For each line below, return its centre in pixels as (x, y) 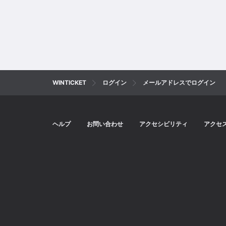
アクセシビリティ (163, 124)
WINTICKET (69, 82)
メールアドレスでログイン (179, 82)
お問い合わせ (105, 124)
